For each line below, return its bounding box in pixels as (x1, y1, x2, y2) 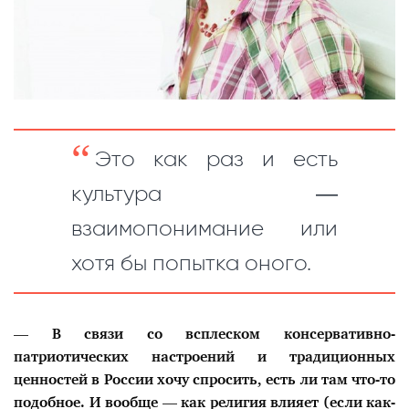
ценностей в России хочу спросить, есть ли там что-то (14, 372, 395, 387)
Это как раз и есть (94, 146, 339, 173)
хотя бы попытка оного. (70, 250, 311, 277)
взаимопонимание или (70, 215, 339, 242)
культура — (70, 181, 339, 207)
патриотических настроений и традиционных (14, 350, 395, 364)
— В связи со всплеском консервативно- (14, 327, 395, 341)
